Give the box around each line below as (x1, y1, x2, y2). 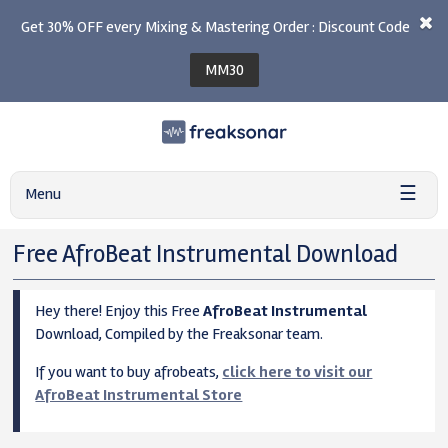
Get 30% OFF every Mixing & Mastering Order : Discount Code (21, 17, 410, 37)
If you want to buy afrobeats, (35, 362, 223, 382)
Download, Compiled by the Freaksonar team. (35, 324, 324, 344)
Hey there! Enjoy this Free (35, 301, 204, 321)
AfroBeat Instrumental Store (35, 385, 243, 405)
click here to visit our (222, 362, 373, 382)
